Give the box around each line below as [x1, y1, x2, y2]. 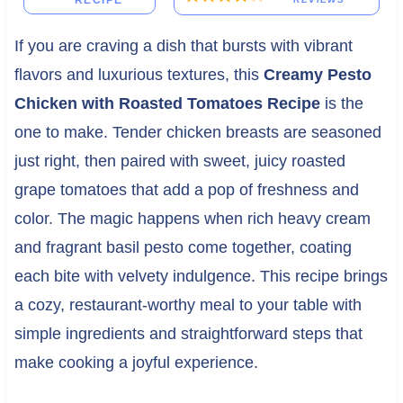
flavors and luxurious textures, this [13, 65, 264, 84]
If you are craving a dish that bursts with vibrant [13, 36, 353, 55]
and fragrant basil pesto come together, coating [13, 237, 352, 256]
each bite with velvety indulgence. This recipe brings [13, 266, 388, 285]
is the [319, 94, 363, 112]
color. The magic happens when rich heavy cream [13, 209, 371, 228]
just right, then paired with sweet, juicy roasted [13, 151, 345, 170]
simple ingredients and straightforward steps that [13, 324, 363, 343]
